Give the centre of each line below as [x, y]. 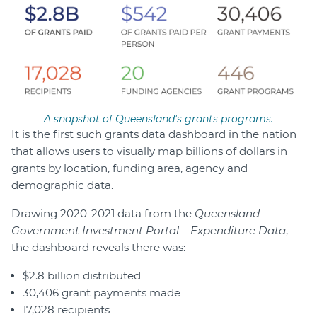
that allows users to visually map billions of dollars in [149, 151]
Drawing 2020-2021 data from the [103, 214]
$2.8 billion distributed [82, 276]
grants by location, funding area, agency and [129, 168]
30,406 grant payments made [102, 293]
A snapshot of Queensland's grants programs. [158, 119]
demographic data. [62, 185]
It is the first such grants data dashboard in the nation [154, 134]
